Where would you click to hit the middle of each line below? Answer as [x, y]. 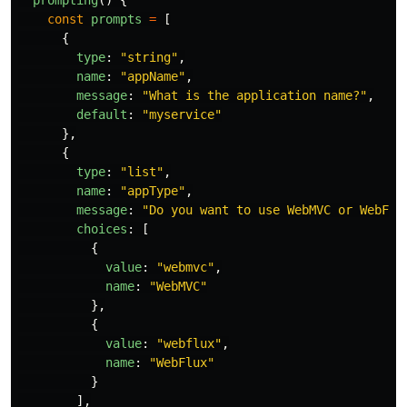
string [149, 57]
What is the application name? [254, 95]
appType [153, 191]
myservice [182, 114]
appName [153, 76]
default [102, 114]
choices [102, 229]
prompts [116, 19]
